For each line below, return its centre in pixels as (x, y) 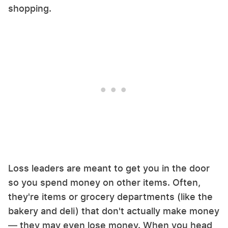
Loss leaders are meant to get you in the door (109, 168)
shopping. (31, 8)
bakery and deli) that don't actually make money (114, 211)
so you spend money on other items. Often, (104, 182)
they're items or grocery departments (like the (110, 196)
